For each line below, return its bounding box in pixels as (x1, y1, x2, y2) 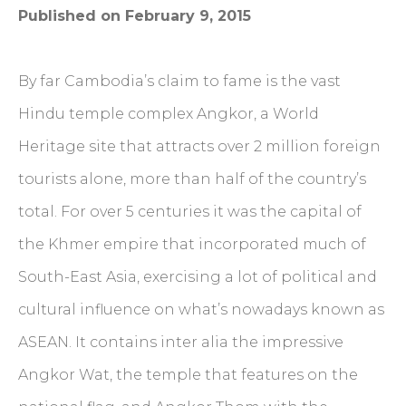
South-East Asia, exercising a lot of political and (18, 267, 377, 285)
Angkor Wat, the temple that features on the (18, 365, 358, 383)
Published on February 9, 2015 (18, 6, 251, 24)
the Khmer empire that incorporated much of (18, 235, 366, 253)
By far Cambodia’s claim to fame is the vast (18, 72, 341, 90)
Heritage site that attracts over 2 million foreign (18, 137, 381, 155)
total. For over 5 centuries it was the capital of (18, 202, 362, 220)
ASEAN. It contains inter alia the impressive (18, 333, 343, 351)
